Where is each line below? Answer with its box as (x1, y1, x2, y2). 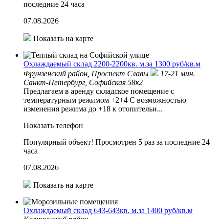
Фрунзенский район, (23, 69, 91, 78)
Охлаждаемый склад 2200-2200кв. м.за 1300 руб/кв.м (23, 59, 200, 68)
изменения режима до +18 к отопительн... (23, 104, 163, 113)
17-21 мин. (160, 69, 195, 78)
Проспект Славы (91, 69, 151, 78)
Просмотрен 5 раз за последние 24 (95, 137, 210, 146)
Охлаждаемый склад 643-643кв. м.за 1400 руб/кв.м (23, 206, 193, 215)
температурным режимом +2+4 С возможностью (23, 95, 186, 104)
